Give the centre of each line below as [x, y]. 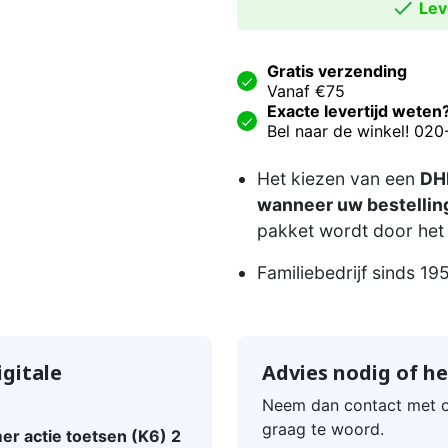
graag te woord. [322, 429]
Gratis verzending [336, 71]
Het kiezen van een [338, 179]
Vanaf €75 [305, 91]
